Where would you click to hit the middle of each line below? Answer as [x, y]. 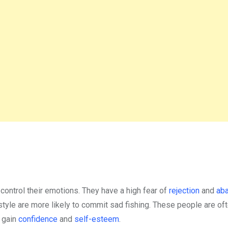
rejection [184, 190]
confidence [38, 219]
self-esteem [97, 219]
